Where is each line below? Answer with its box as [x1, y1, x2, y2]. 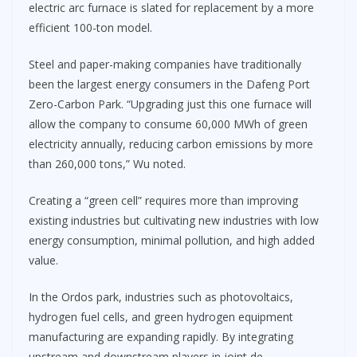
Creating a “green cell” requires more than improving [29, 192, 298, 208]
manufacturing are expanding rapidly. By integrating [29, 328, 293, 344]
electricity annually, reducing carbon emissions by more [29, 135, 313, 151]
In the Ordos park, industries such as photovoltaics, [29, 288, 293, 304]
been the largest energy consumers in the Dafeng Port [29, 76, 310, 92]
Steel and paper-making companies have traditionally [29, 56, 301, 72]
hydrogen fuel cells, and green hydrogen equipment [29, 308, 293, 324]
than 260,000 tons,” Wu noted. [29, 155, 186, 171]
